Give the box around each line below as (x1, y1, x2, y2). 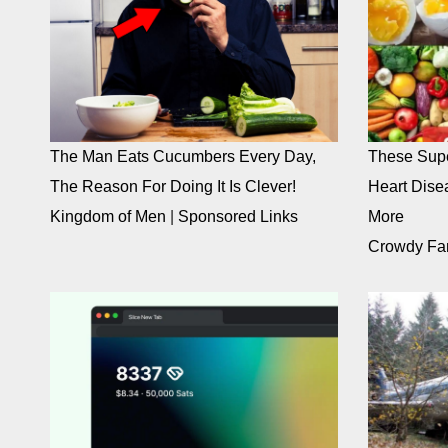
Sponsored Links (178, 208, 298, 226)
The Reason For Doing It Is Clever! (50, 178, 296, 196)
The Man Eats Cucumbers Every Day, (50, 148, 316, 166)
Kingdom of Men (50, 208, 166, 226)
